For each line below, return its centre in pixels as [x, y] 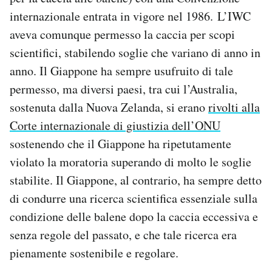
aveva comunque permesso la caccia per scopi [122, 34]
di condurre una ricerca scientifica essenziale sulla [134, 198]
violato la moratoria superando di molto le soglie [131, 162]
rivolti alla [234, 107]
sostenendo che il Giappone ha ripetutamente [121, 144]
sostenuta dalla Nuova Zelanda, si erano [109, 107]
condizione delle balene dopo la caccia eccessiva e [134, 216]
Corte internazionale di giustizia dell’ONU [115, 125]
